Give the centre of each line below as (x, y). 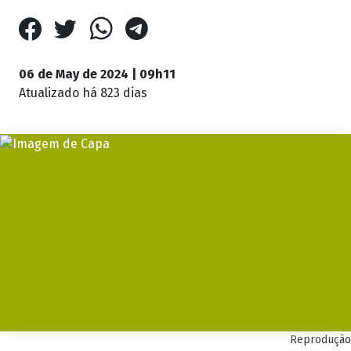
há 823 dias (115, 93)
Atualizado (51, 93)
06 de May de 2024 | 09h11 (97, 74)
